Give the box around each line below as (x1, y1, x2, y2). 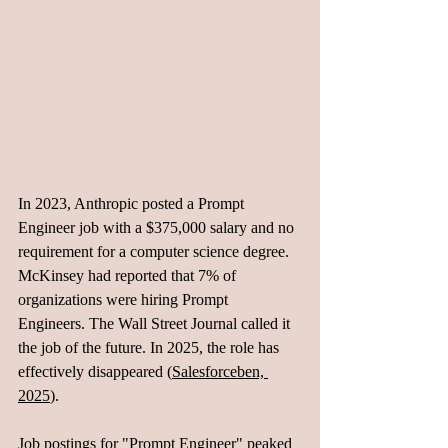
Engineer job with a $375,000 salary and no (18, 219, 298, 236)
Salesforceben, (172, 363, 268, 380)
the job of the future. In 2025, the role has (18, 339, 283, 356)
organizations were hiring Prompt (18, 291, 232, 308)
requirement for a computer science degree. (18, 243, 293, 260)
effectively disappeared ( (18, 363, 172, 380)
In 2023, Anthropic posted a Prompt (18, 195, 248, 212)
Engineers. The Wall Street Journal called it (18, 315, 294, 332)
